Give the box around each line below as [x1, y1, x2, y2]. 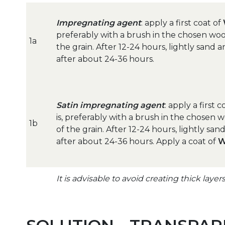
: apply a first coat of [141, 18, 223, 28]
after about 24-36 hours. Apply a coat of [56, 137, 218, 147]
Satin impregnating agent [56, 100, 165, 110]
